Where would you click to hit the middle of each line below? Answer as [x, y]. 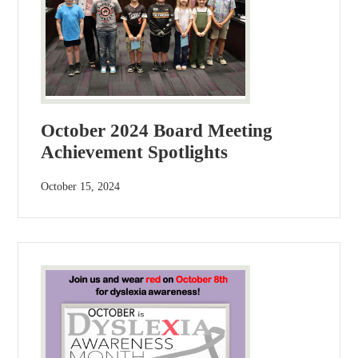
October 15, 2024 [81, 186]
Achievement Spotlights [135, 152]
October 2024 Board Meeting [157, 130]
